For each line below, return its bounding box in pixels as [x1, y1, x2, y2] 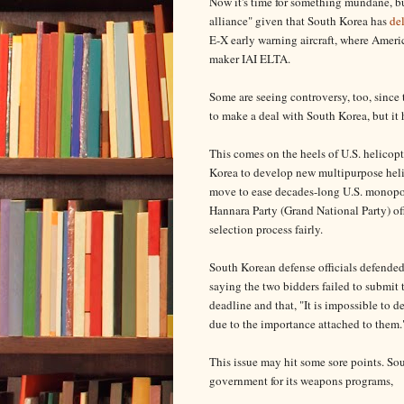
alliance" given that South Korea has [209, 12, 390, 29]
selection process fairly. [209, 220, 323, 237]
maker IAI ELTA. [209, 50, 290, 67]
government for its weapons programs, [209, 372, 393, 389]
